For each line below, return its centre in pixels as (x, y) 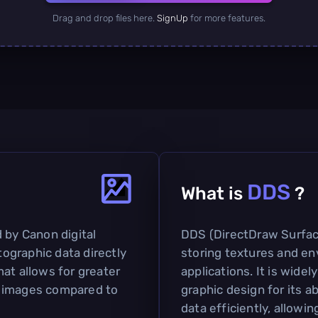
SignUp (172, 18)
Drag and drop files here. (105, 18)
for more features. (227, 18)
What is (214, 193)
